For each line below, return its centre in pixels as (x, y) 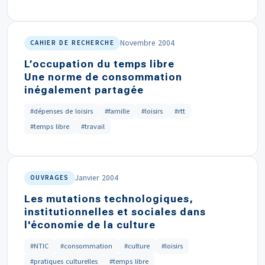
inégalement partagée (84, 90)
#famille (117, 111)
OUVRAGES (50, 178)
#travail (93, 127)
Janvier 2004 (96, 178)
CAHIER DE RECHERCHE (72, 43)
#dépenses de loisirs (62, 111)
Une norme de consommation (103, 77)
